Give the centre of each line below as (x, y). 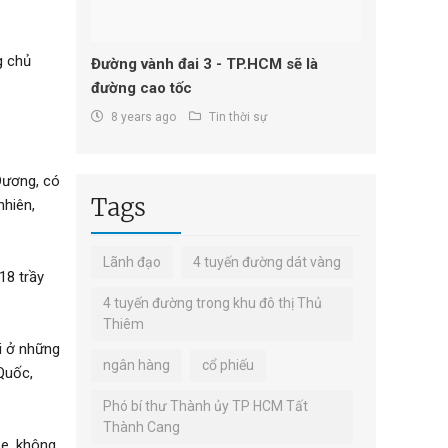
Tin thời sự (238, 116)
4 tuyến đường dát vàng (267, 261)
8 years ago (143, 116)
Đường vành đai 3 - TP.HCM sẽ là (204, 63)
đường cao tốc (141, 87)
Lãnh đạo (132, 261)
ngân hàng (136, 364)
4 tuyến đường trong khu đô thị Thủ (212, 302)
